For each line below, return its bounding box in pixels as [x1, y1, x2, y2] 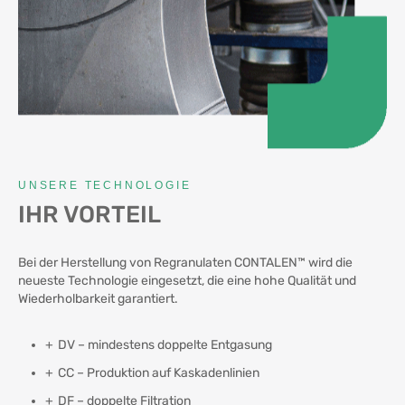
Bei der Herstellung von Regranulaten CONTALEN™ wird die [18, 254, 353, 270]
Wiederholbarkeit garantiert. [18, 290, 178, 306]
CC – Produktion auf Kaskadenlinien [58, 364, 259, 381]
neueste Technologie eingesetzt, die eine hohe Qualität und [18, 272, 356, 288]
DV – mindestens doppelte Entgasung [58, 336, 272, 353]
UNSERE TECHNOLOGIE [18, 178, 192, 192]
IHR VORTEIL [18, 200, 161, 229]
